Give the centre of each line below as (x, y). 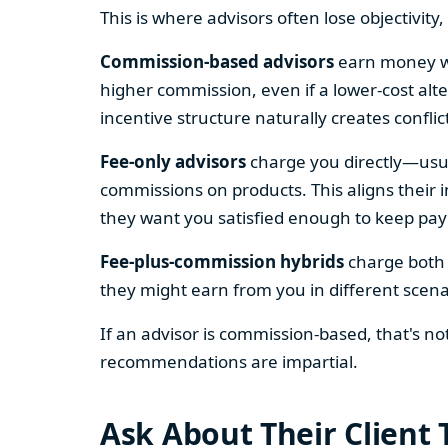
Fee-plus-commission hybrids (222, 261)
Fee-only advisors (173, 161)
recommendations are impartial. (229, 361)
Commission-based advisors (217, 61)
